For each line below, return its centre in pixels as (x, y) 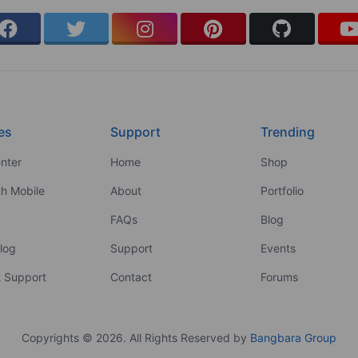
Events (278, 248)
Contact (131, 276)
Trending (288, 131)
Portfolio (282, 190)
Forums (280, 276)
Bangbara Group (293, 337)
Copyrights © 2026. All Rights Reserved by (136, 337)
